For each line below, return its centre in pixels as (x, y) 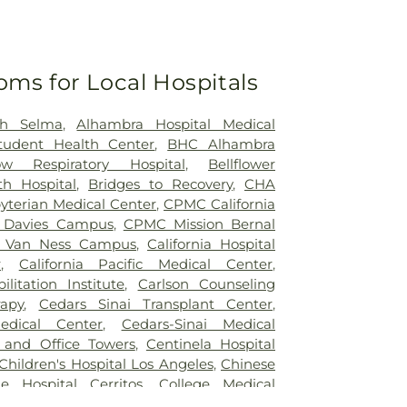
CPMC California (220, 203)
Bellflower (242, 164)
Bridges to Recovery (161, 184)
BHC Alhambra (222, 144)
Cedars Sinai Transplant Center (156, 303)
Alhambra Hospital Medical (176, 124)
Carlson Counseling (206, 283)
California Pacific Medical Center (146, 263)
